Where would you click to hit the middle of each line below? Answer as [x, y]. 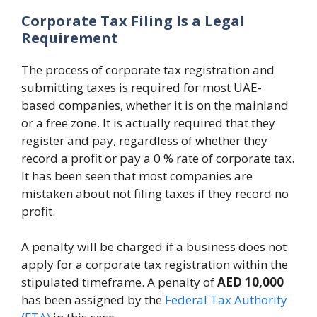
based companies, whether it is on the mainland [155, 105]
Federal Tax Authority [226, 300]
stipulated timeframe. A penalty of [119, 282]
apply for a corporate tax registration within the [155, 264]
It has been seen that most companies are [137, 175]
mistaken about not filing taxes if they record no [155, 193]
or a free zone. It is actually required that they [148, 122]
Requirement [70, 38]
